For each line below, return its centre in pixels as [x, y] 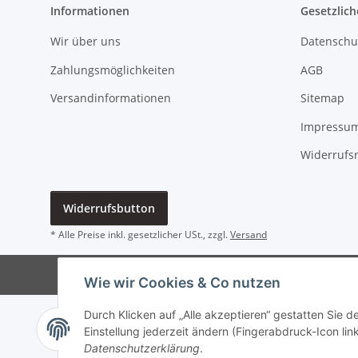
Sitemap [322, 98]
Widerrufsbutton [109, 209]
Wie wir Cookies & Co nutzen [182, 283]
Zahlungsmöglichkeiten [113, 70]
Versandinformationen [111, 98]
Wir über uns [86, 42]
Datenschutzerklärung [142, 348]
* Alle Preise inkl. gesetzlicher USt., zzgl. [140, 235]
